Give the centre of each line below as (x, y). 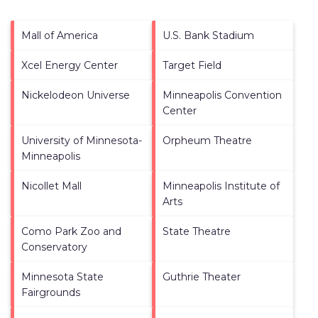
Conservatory (54, 247)
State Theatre (197, 231)
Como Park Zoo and (71, 231)
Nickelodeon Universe (76, 95)
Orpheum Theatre (207, 140)
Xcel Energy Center (70, 65)
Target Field (192, 65)
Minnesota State (62, 276)
